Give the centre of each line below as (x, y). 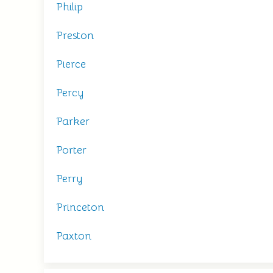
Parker (73, 121)
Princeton (80, 207)
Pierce (71, 64)
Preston (75, 35)
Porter (71, 150)
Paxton (74, 236)
